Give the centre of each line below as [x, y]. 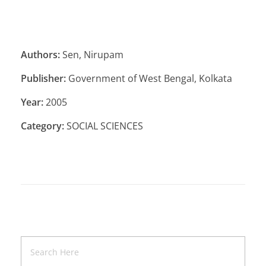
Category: [42, 126]
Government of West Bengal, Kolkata [149, 79]
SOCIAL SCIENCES [104, 126]
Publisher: [43, 79]
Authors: [40, 55]
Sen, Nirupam [92, 55]
